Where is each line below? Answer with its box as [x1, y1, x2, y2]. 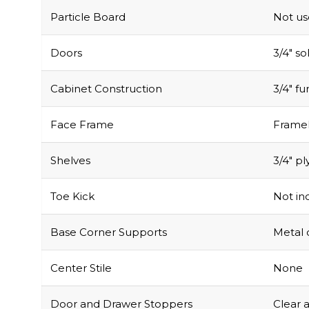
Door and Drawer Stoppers [50, 268, 192, 281]
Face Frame [50, 88, 114, 102]
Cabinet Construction [50, 52, 162, 66]
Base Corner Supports [50, 196, 167, 210]
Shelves [50, 124, 90, 138]
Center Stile [50, 232, 112, 246]
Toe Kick [50, 160, 94, 174]
